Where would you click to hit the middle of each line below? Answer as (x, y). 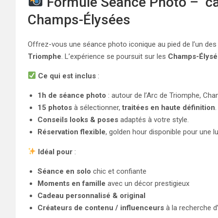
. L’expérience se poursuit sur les (115, 56)
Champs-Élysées (79, 19)
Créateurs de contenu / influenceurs (101, 208)
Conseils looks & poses (78, 119)
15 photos (55, 107)
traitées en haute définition (169, 107)
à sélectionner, (97, 107)
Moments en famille (72, 183)
